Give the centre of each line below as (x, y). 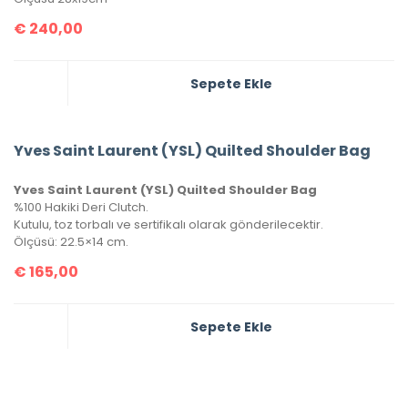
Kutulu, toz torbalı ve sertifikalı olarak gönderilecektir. (168, 224)
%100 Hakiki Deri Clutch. (81, 207)
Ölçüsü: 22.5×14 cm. (71, 241)
